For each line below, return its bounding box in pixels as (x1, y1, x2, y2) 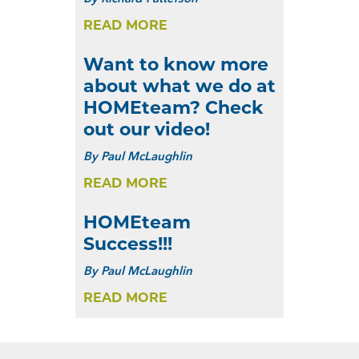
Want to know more (83, 53, 268, 75)
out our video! (83, 118, 210, 140)
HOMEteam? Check (83, 96, 264, 119)
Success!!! (83, 232, 172, 255)
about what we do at (83, 75, 276, 97)
